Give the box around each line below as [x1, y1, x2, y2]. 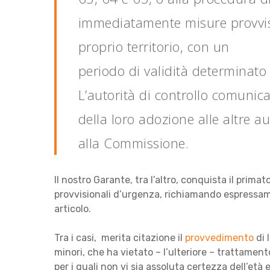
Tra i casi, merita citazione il [54, 231, 185, 243]
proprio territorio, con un [78, 37, 230, 55]
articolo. [54, 202, 91, 215]
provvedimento [185, 231, 254, 243]
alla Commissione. [78, 133, 189, 152]
